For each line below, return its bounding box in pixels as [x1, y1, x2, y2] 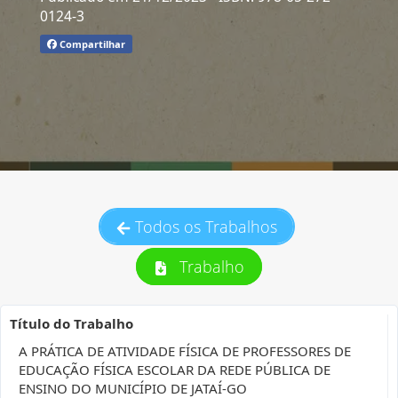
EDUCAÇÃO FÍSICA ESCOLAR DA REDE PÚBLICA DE [19, 361, 330, 378]
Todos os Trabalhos [135, 216, 277, 237]
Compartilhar [56, 36, 125, 51]
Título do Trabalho [10, 314, 133, 332]
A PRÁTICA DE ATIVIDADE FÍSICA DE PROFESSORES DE [19, 342, 351, 360]
